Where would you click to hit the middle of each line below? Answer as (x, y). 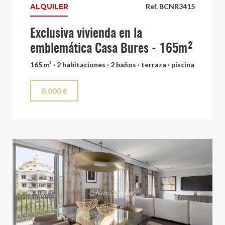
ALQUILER (49, 7)
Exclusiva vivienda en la (86, 34)
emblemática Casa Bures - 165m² (111, 49)
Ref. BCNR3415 (170, 7)
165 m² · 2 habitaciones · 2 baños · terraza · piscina (112, 65)
